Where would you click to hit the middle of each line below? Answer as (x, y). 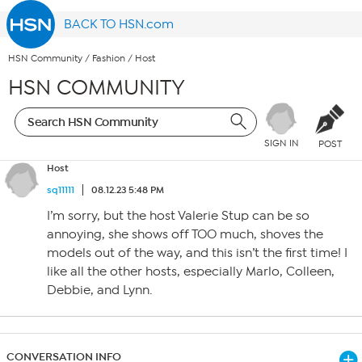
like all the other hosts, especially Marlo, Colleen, (191, 271)
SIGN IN (281, 143)
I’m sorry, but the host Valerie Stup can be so (178, 216)
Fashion (109, 59)
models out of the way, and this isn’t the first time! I (197, 253)
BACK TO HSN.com (119, 24)
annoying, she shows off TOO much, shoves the (185, 234)
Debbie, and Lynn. (99, 290)
